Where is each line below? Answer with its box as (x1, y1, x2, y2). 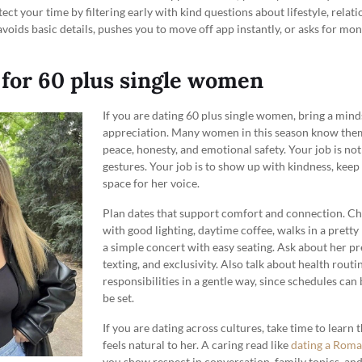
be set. (103, 290, 134, 305)
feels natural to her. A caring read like (103, 337, 291, 351)
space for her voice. (103, 175, 200, 190)
